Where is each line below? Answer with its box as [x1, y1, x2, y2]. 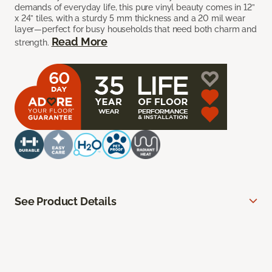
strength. [15, 38, 52, 48]
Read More [51, 35, 107, 49]
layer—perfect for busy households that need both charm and [15, 24, 257, 35]
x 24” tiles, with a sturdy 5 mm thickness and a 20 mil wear [15, 13, 245, 24]
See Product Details [15, 195, 117, 208]
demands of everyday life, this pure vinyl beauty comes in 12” [15, 2, 255, 13]
